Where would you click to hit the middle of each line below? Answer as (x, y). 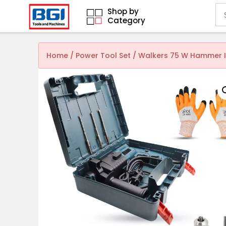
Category (127, 21)
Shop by (123, 12)
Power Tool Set (103, 56)
